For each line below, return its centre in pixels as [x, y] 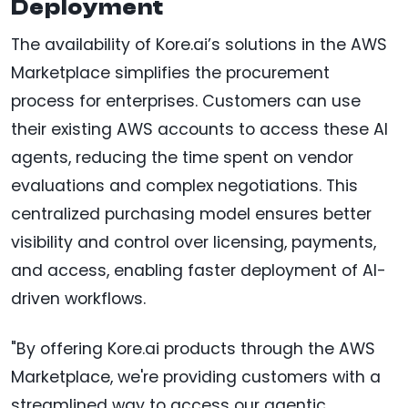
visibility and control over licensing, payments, [194, 243]
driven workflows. [78, 299]
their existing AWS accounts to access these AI [199, 130]
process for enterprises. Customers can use [186, 102]
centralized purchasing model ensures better [191, 214]
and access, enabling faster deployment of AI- [199, 271]
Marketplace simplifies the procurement [170, 73]
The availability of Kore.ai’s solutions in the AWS [199, 45]
